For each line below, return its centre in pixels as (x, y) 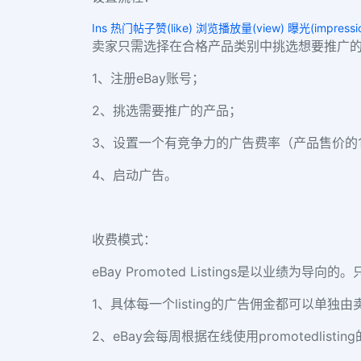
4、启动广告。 (135, 174)
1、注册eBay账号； (148, 78)
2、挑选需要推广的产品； (167, 110)
